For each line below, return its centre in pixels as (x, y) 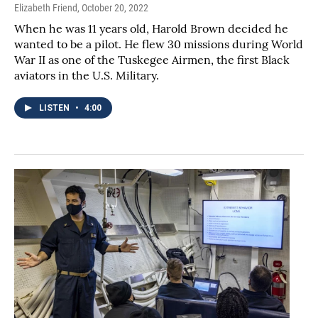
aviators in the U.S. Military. (87, 76)
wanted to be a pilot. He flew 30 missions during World (159, 44)
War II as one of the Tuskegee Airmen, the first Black (152, 60)
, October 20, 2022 (113, 8)
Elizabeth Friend (46, 8)
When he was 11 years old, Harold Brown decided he (151, 29)
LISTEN (55, 108)
